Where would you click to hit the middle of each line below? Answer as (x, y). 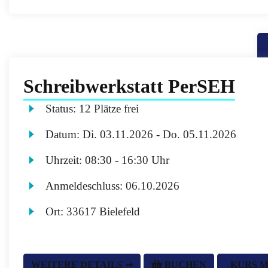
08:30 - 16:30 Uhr (127, 160)
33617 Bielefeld (103, 211)
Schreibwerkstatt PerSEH (129, 86)
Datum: (64, 134)
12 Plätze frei (109, 109)
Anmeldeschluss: (86, 186)
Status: (63, 109)
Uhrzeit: (66, 160)
